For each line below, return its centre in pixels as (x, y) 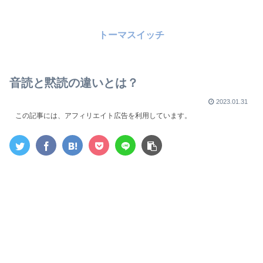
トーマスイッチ (131, 35)
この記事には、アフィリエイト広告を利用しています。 (103, 116)
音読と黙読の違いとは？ (74, 83)
